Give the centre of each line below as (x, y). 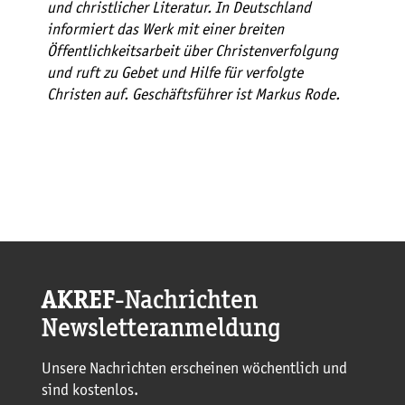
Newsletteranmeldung (161, 330)
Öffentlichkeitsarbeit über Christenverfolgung (193, 51)
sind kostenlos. (90, 391)
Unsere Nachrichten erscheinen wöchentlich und (194, 369)
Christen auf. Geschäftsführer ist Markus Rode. (193, 94)
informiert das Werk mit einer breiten (165, 29)
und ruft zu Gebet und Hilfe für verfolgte (175, 73)
